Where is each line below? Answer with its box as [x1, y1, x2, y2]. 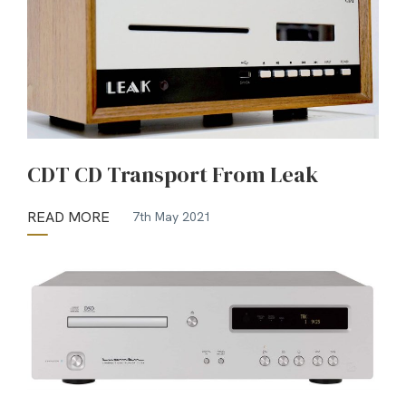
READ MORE [27, 207, 110, 227]
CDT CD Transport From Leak [27, 159, 318, 189]
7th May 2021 [132, 208, 211, 226]
